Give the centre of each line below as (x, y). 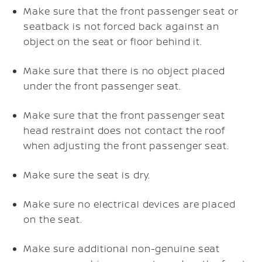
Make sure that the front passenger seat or (131, 11)
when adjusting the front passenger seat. (126, 145)
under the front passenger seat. (102, 86)
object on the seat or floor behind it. (113, 41)
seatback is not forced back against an (122, 26)
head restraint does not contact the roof (124, 130)
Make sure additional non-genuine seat (122, 248)
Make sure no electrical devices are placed (130, 204)
